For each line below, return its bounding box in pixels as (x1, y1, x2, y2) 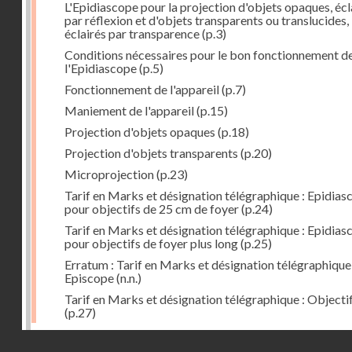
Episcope (64, 269, 114, 285)
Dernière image (57, 329, 139, 345)
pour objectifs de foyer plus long (64, 235, 238, 251)
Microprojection (64, 166, 154, 181)
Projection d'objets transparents (64, 145, 238, 160)
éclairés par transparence (64, 25, 200, 41)
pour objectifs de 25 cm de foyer (64, 200, 239, 216)
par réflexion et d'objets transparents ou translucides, (64, 12, 349, 27)
